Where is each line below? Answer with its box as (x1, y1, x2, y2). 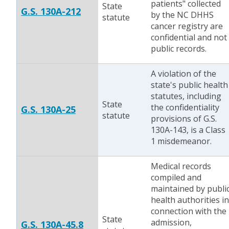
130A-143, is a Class (151, 124, 225, 135)
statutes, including (151, 90, 221, 102)
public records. (151, 43, 207, 54)
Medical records (151, 161, 211, 172)
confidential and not (151, 32, 227, 43)
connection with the (151, 205, 226, 217)
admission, (151, 217, 192, 228)
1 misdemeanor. (151, 135, 214, 147)
